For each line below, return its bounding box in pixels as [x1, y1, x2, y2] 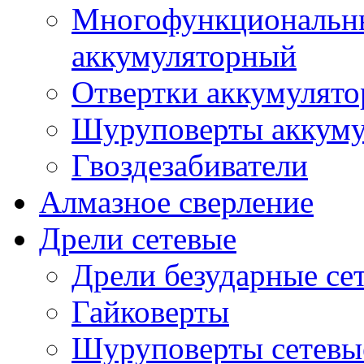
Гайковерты [71, 294, 229, 329]
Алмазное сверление [39, 184, 314, 219]
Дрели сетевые [39, 221, 236, 256]
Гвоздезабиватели [71, 148, 308, 183]
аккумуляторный [71, 38, 297, 73]
